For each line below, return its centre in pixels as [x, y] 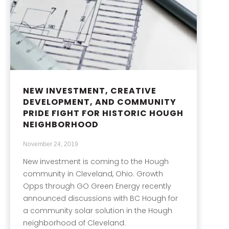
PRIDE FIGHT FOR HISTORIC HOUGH [103, 113]
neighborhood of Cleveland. [74, 223]
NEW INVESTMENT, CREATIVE [90, 90]
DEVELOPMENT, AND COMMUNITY [100, 102]
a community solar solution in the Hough [98, 210]
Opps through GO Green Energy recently [97, 186]
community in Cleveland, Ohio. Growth [93, 174]
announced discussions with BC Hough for [100, 198]
